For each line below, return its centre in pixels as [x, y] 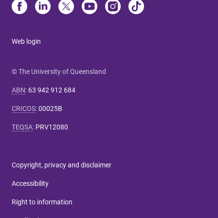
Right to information [42, 202]
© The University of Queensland [59, 72]
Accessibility [30, 184]
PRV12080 [52, 127]
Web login [26, 42]
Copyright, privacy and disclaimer [62, 165]
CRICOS [24, 109]
